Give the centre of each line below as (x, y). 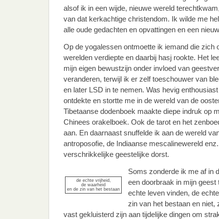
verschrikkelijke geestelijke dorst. (116, 154)
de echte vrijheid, (93, 180)
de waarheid (93, 185)
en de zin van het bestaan (93, 189)
